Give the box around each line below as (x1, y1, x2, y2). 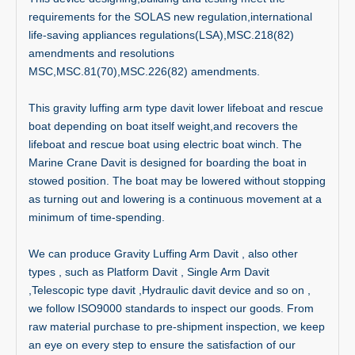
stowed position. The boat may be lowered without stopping (29, 174, 326, 187)
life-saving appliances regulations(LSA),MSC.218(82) (29, 29, 294, 41)
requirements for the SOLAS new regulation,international (29, 10, 312, 23)
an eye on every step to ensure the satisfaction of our (29, 338, 296, 351)
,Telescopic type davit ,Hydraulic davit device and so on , (29, 284, 311, 296)
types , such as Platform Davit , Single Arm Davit (29, 265, 269, 278)
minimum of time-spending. (29, 211, 165, 223)
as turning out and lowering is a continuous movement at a (29, 193, 322, 205)
